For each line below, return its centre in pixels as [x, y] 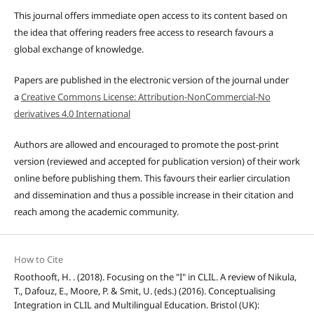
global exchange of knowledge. [78, 49]
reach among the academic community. [96, 211]
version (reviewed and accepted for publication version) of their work [157, 161]
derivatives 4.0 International [72, 113]
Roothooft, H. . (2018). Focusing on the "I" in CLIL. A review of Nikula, [155, 277]
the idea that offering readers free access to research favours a [143, 32]
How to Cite [38, 259]
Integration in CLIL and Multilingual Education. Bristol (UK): [136, 305]
